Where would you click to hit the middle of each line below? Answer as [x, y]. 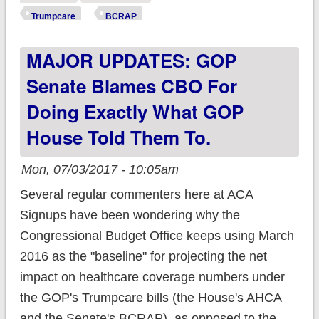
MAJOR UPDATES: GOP [131, 60]
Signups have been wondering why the [130, 215]
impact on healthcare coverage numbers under [152, 277]
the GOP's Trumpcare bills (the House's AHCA [150, 297]
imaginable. [249, 34]
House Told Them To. [118, 137]
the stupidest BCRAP [270, 13]
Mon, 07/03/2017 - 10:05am [100, 169]
